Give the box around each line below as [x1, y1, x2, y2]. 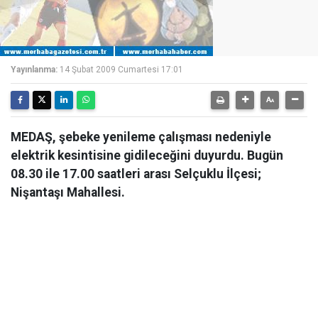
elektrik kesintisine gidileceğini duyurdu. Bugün [11, 148, 283, 163]
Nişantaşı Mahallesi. [11, 185, 125, 199]
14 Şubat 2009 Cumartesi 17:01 [60, 65, 183, 75]
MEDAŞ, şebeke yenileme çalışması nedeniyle [11, 130, 271, 144]
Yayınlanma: [11, 65, 57, 75]
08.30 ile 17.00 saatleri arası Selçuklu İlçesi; [11, 167, 261, 181]
